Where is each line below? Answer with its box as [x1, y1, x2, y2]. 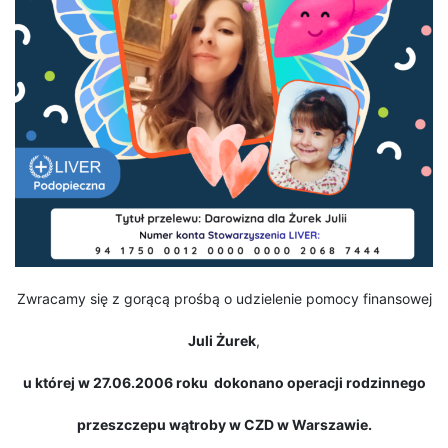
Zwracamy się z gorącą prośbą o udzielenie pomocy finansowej [16, 290, 432, 308]
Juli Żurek [188, 332, 256, 350]
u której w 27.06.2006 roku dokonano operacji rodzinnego [22, 374, 426, 392]
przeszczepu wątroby [76, 416, 229, 434]
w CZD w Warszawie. [228, 416, 372, 434]
